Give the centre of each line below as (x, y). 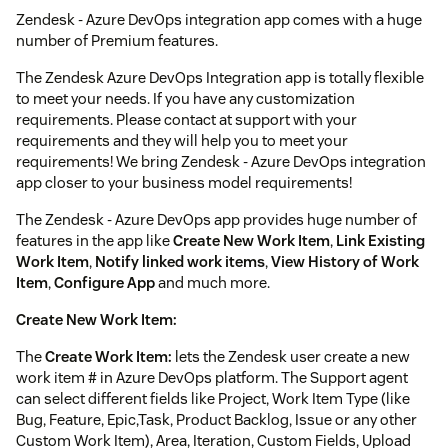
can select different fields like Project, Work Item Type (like (213, 399)
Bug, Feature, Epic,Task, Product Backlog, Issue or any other (216, 420)
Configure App (104, 283)
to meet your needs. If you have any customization (185, 99)
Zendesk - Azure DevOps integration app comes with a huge (219, 20)
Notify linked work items (180, 262)
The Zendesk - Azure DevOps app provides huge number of (216, 220)
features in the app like (94, 241)
